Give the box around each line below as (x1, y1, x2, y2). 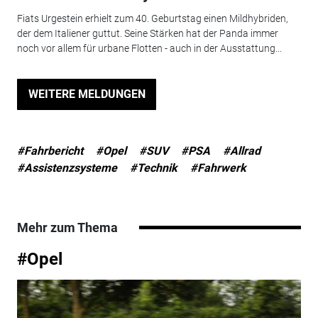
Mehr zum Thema (16, 219, 118, 235)
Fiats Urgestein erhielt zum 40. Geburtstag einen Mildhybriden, (16, 12, 288, 24)
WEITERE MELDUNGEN (28, 87, 146, 101)
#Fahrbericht (16, 143, 83, 158)
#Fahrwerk (190, 160, 246, 175)
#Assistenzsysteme (16, 160, 117, 175)
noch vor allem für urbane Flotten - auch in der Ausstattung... (16, 42, 282, 54)
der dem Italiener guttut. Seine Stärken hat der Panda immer (16, 27, 278, 39)
